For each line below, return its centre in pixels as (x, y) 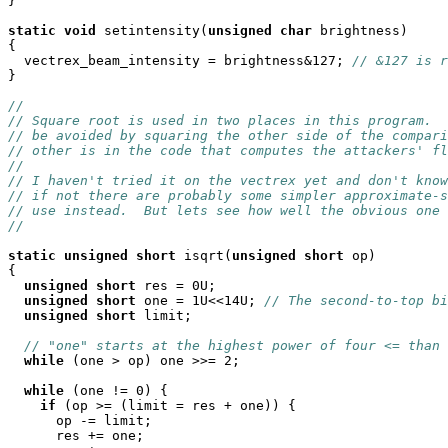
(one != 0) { (116, 390)
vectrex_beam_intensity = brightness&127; (180, 60)
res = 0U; (176, 285)
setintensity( (152, 30)
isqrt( (204, 255)
